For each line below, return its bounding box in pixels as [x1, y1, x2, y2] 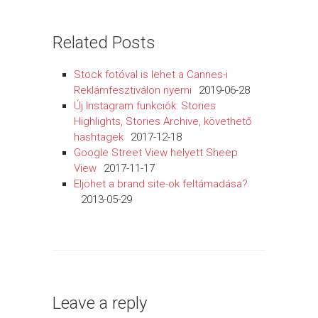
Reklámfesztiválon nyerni [74, 84, 192, 97]
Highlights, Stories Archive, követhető [74, 115, 251, 128]
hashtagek [74, 131, 124, 143]
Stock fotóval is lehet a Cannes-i [74, 68, 228, 81]
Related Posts [53, 33, 155, 53]
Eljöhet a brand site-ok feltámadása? [74, 177, 248, 190]
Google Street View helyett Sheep [74, 146, 238, 159]
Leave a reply [53, 293, 147, 313]
